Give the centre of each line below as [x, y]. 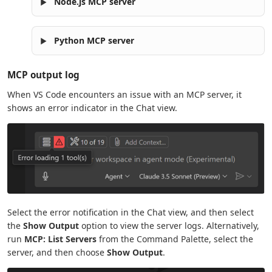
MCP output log [43, 75]
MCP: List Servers [60, 239]
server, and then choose [57, 253]
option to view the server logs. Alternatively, [169, 226]
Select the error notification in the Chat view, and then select [131, 212]
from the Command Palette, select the [175, 239]
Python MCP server [94, 41]
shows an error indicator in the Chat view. [92, 108]
